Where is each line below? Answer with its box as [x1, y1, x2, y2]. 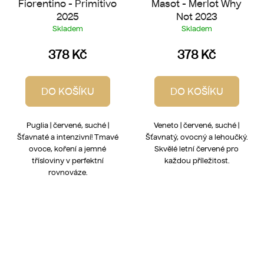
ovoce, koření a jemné [29, 144, 106, 153]
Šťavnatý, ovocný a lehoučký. [146, 132, 247, 141]
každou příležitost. [164, 156, 229, 165]
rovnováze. [48, 167, 87, 177]
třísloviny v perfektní [31, 156, 104, 165]
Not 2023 [176, 10, 217, 22]
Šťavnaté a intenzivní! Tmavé [16, 132, 118, 141]
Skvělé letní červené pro [154, 144, 239, 153]
